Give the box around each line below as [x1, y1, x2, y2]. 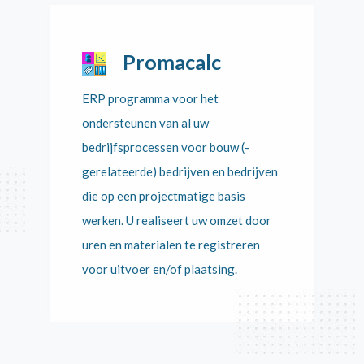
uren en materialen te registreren [81, 237, 260, 252]
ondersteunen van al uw [81, 115, 209, 130]
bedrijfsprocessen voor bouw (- [81, 140, 249, 154]
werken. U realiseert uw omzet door [81, 213, 271, 227]
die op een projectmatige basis [81, 188, 245, 203]
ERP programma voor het [81, 91, 219, 106]
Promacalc [122, 50, 221, 74]
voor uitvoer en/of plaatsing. [81, 262, 237, 276]
